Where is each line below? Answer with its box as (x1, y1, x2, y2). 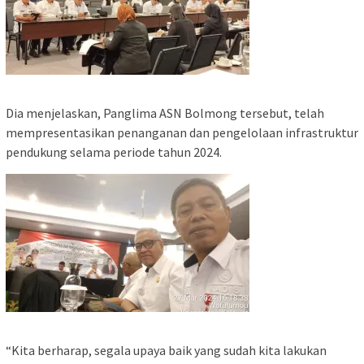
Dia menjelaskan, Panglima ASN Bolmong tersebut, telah (6, 105, 324, 122)
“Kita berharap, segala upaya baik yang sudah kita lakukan (6, 342, 327, 359)
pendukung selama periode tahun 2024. (6, 144, 222, 161)
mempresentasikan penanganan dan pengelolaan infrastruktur (6, 124, 358, 141)
